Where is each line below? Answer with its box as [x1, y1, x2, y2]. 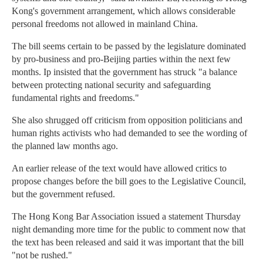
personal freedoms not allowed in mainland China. [12, 19, 198, 29]
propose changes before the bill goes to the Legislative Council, [12, 176, 246, 187]
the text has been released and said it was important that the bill [12, 237, 244, 248]
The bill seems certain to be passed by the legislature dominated [12, 41, 246, 52]
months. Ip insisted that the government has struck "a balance [12, 67, 237, 77]
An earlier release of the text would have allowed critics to [12, 163, 227, 174]
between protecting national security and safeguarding [12, 80, 211, 90]
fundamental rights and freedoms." [12, 93, 139, 103]
